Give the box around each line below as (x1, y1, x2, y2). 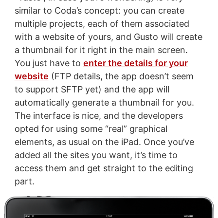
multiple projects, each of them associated (14, 18, 189, 29)
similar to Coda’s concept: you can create (14, 5, 184, 16)
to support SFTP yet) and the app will (14, 84, 169, 94)
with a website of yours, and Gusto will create (14, 31, 202, 42)
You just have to (14, 57, 83, 68)
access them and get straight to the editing (14, 163, 193, 173)
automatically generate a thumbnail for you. (14, 97, 194, 108)
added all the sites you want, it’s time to (14, 149, 178, 160)
